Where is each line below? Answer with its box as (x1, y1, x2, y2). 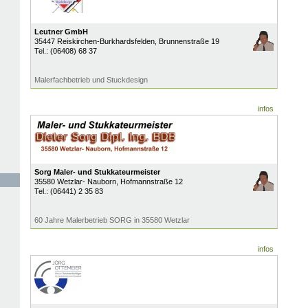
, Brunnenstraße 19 (154, 37, 219, 45)
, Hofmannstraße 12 (115, 177, 183, 186)
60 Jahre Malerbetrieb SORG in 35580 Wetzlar (34, 216, 190, 224)
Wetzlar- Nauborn (56, 177, 116, 186)
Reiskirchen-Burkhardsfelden (56, 37, 155, 45)
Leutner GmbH (34, 27, 88, 36)
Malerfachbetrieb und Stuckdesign (34, 76, 148, 84)
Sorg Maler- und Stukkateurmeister (34, 168, 160, 176)
